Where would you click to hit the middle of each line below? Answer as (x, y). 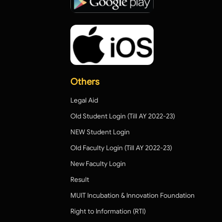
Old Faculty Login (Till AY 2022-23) (121, 148)
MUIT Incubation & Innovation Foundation (133, 195)
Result (80, 179)
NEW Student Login (100, 132)
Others (85, 82)
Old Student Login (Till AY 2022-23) (123, 116)
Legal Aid (84, 100)
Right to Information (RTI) (108, 211)
